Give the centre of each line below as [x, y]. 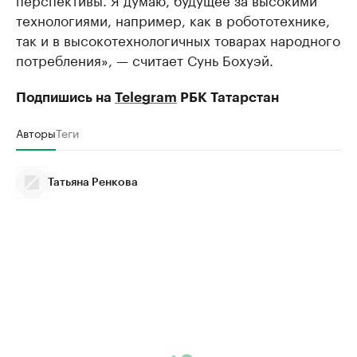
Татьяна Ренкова [93, 182]
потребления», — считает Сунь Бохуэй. [145, 59]
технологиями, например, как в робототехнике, [173, 19]
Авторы [36, 132]
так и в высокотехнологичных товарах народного [178, 39]
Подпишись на [65, 98]
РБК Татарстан [228, 98]
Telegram [146, 98]
